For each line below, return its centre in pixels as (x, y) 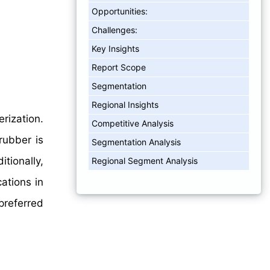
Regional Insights (125, 104)
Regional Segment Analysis (145, 160)
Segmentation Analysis (136, 142)
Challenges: (115, 30)
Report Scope (119, 67)
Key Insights (115, 48)
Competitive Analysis (133, 123)
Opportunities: (120, 11)
